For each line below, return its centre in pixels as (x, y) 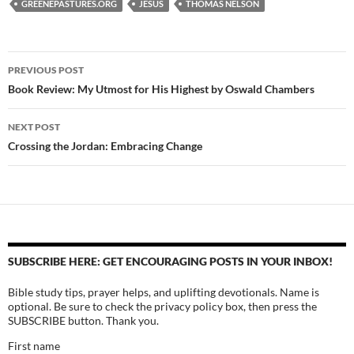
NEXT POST (34, 127)
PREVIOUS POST (46, 70)
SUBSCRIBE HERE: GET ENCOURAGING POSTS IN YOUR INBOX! (170, 262)
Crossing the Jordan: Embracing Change (105, 146)
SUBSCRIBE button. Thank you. (83, 321)
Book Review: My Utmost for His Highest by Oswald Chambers (161, 89)
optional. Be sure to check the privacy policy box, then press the (162, 307)
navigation (56, 92)
